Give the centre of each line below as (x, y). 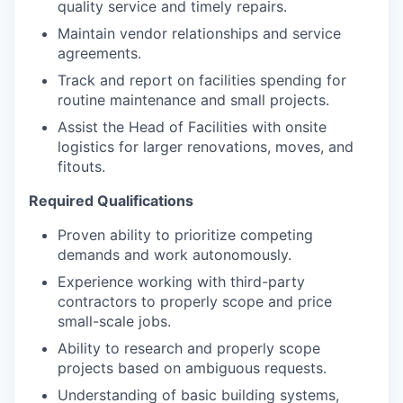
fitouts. (81, 166)
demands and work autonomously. (175, 255)
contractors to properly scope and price (195, 301)
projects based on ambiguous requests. (192, 368)
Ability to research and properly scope (189, 348)
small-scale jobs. (114, 321)
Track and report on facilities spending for (202, 80)
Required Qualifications (111, 201)
